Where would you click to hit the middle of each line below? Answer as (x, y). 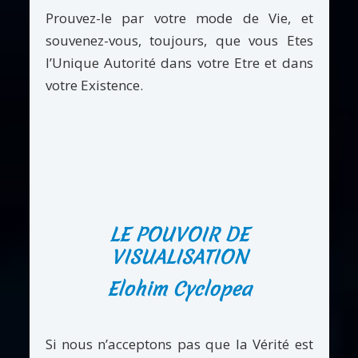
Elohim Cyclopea (179, 290)
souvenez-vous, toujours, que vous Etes (179, 40)
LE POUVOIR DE (179, 235)
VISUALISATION (179, 257)
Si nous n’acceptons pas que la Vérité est (179, 344)
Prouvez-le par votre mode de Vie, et (179, 18)
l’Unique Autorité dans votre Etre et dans (179, 62)
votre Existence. (94, 85)
